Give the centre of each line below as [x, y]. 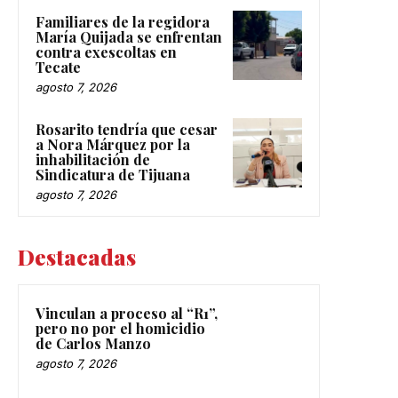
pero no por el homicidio [120, 329]
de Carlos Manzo [93, 344]
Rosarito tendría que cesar [127, 130]
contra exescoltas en [106, 52]
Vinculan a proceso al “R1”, [127, 314]
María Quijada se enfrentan [129, 37]
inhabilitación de [93, 160]
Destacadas [77, 257]
